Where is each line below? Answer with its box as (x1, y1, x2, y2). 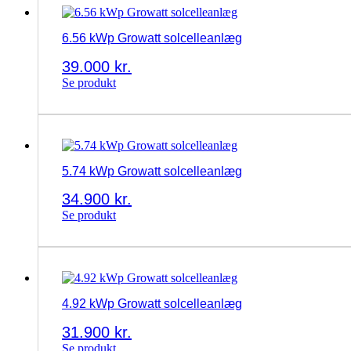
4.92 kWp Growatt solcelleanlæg (62, 297, 242, 311)
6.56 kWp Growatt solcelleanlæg (62, 31, 242, 45)
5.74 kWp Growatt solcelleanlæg (62, 164, 242, 178)
